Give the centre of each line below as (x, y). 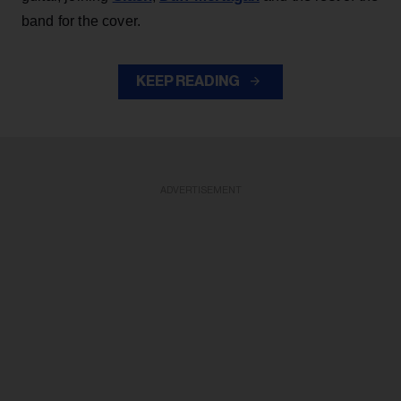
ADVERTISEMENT (200, 190)
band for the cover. (81, 21)
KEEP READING (189, 81)
